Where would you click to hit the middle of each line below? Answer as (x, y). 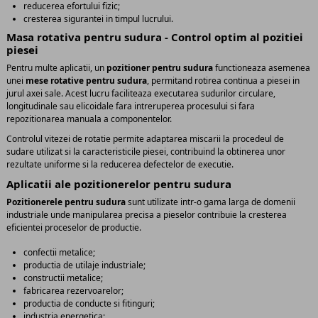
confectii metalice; (59, 253)
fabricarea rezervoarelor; (73, 291)
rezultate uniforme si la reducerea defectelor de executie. (120, 164)
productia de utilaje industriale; (84, 265)
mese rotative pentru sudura (86, 81)
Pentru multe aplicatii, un (56, 68)
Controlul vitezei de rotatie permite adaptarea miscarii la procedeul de (145, 138)
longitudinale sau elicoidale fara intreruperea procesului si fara (131, 106)
